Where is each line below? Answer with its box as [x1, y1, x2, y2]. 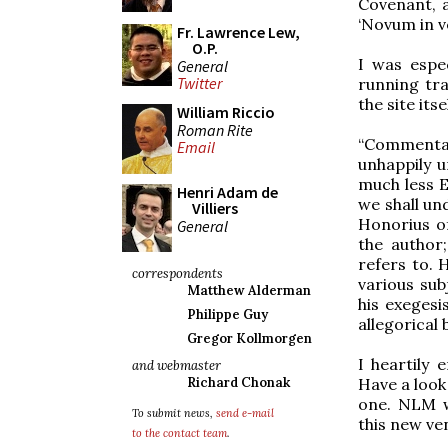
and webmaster [132, 357, 221, 374]
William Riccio [177, 102, 275, 122]
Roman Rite [177, 119, 253, 140]
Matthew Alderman [187, 282, 311, 299]
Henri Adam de [177, 182, 278, 202]
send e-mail [216, 406, 274, 420]
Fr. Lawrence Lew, [177, 22, 300, 42]
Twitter [177, 73, 222, 94]
